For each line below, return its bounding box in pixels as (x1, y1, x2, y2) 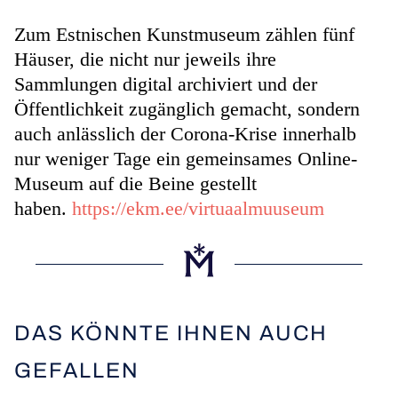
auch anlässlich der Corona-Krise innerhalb (14, 122, 356, 145)
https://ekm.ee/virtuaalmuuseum (72, 196, 324, 219)
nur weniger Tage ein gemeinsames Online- (14, 147, 357, 170)
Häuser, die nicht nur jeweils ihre (14, 47, 276, 70)
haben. (14, 196, 72, 219)
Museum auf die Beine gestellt (14, 171, 257, 195)
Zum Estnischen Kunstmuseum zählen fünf (14, 22, 354, 45)
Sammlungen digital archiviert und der (14, 72, 317, 95)
